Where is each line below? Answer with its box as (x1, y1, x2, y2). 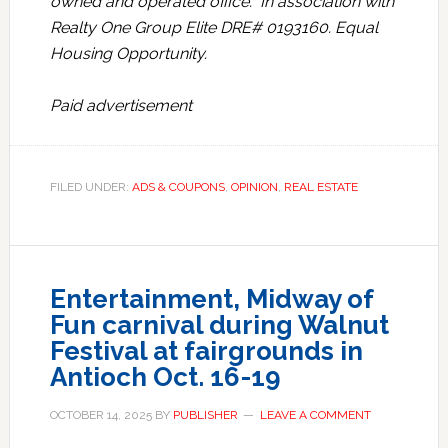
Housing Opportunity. (49, 44, 207, 64)
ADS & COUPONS (131, 180, 225, 195)
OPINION (230, 180, 278, 195)
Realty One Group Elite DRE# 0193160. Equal (49, 18, 378, 38)
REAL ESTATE (283, 180, 358, 195)
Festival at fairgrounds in (49, 336, 363, 367)
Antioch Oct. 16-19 (49, 362, 281, 393)
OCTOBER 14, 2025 (49, 408, 152, 423)
